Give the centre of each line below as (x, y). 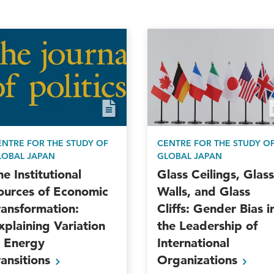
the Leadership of (207, 226)
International (193, 243)
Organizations (199, 260)
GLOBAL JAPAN (189, 156)
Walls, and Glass (203, 192)
